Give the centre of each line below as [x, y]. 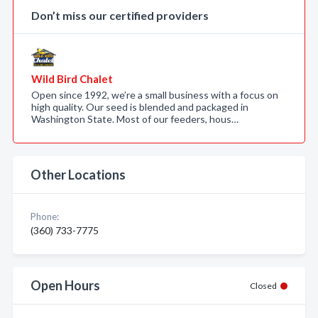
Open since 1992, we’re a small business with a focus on [155, 95]
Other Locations [78, 175]
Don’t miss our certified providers [120, 15]
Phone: [45, 216]
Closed [263, 286]
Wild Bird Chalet [72, 79]
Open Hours [65, 285]
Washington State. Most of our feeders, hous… [135, 119]
